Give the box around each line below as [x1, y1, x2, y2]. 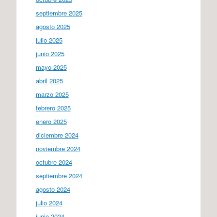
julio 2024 [35, 198, 62, 207]
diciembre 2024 [35, 130, 78, 139]
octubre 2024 [35, 157, 72, 167]
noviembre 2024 [35, 143, 80, 153]
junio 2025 [35, 48, 64, 58]
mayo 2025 [35, 62, 67, 72]
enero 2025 [35, 116, 67, 126]
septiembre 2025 [35, 8, 82, 17]
